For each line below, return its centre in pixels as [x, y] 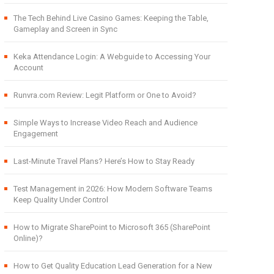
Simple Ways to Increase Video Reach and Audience [105, 122]
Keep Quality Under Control [61, 199]
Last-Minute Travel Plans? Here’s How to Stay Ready [104, 161]
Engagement [35, 133]
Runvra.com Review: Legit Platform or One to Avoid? [105, 95]
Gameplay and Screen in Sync [65, 29]
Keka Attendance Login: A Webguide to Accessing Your [112, 56]
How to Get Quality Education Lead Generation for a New [113, 265]
